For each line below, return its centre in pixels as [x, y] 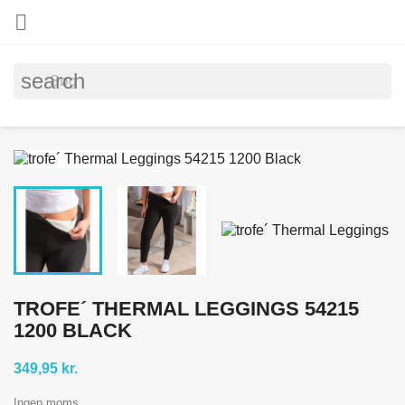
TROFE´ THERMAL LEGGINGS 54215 [186, 308]
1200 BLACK [73, 330]
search [53, 81]
